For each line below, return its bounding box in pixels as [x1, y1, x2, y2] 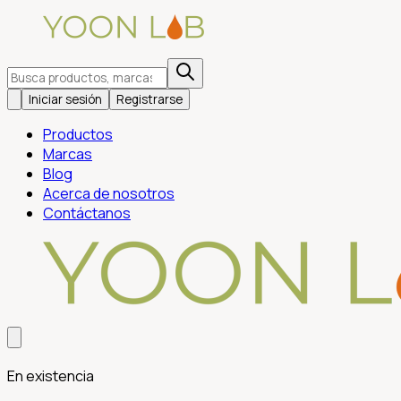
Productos [43, 124, 113, 144]
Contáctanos [43, 203, 131, 223]
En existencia [7, 365, 94, 386]
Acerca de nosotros [43, 183, 175, 203]
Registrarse [116, 91, 183, 107]
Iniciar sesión [29, 91, 102, 107]
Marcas [43, 144, 92, 164]
